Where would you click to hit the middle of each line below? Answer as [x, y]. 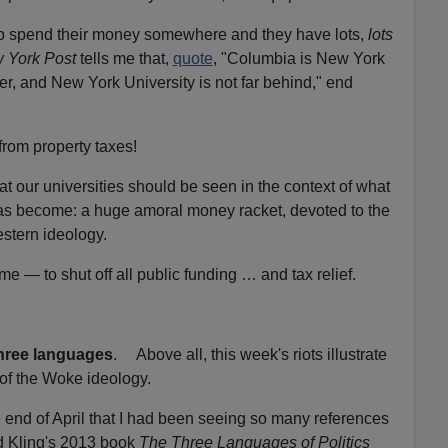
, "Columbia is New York [298, 58]
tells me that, [124, 58]
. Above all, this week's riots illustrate [249, 354]
